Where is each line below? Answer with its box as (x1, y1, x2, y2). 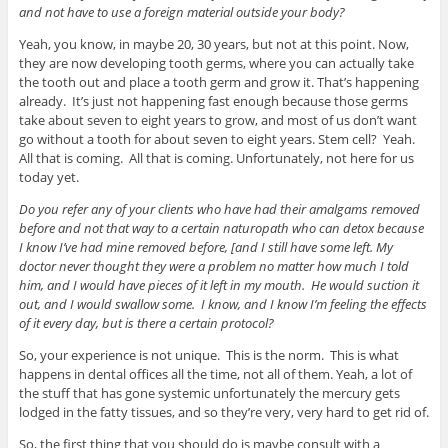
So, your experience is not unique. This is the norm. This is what (18, 345, 399, 364)
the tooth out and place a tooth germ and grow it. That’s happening (18, 72, 419, 91)
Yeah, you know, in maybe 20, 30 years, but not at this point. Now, (18, 34, 409, 53)
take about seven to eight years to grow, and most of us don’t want (18, 110, 417, 129)
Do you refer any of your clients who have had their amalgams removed (18, 199, 420, 218)
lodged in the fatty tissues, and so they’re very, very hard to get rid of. (18, 402, 429, 421)
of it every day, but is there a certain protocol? (18, 313, 274, 332)
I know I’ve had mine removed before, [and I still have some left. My (18, 237, 393, 256)
